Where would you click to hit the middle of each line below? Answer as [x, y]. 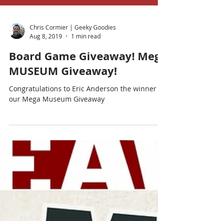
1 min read [86, 60]
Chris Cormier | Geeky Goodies [73, 52]
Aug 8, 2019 [46, 60]
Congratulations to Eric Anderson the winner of [87, 113]
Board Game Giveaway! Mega [88, 80]
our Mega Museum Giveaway [57, 123]
